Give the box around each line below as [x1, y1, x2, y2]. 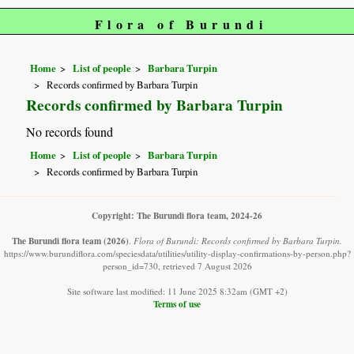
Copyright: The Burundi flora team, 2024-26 [92, 209, 262, 223]
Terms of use [153, 297, 201, 311]
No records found [26, 123, 114, 141]
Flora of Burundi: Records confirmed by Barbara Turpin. [134, 235, 342, 247]
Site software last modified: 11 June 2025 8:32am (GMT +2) [66, 285, 288, 298]
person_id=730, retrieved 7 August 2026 [102, 260, 252, 273]
